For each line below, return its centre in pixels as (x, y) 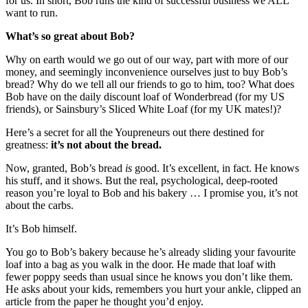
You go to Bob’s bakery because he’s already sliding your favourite (151, 252)
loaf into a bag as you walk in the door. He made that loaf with (141, 265)
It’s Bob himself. (41, 229)
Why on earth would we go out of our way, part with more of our (147, 60)
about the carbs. (40, 206)
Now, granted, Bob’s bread (65, 168)
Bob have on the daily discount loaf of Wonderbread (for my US (145, 97)
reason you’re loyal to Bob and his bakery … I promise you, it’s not (152, 193)
